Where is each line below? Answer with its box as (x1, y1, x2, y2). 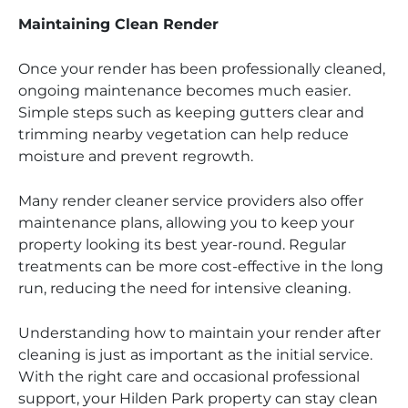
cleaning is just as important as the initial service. (18, 345, 372, 363)
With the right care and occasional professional (18, 367, 360, 385)
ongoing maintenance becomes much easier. (18, 81, 351, 99)
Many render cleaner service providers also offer (18, 191, 363, 209)
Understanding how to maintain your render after (18, 323, 381, 342)
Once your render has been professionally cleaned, (18, 59, 385, 77)
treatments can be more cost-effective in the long (18, 257, 383, 275)
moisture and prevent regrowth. (18, 147, 253, 165)
